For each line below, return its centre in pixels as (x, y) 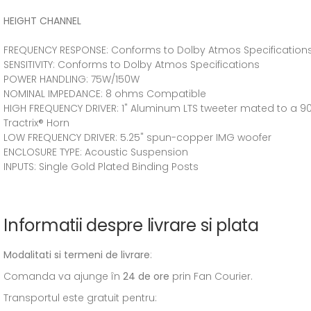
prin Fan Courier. (211, 276)
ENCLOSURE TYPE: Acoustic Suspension (96, 152)
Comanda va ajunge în (63, 276)
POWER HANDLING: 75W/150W (72, 79)
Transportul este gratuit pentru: (80, 298)
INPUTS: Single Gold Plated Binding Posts (102, 167)
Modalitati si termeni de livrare (77, 255)
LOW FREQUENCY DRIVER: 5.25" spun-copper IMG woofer (137, 137)
